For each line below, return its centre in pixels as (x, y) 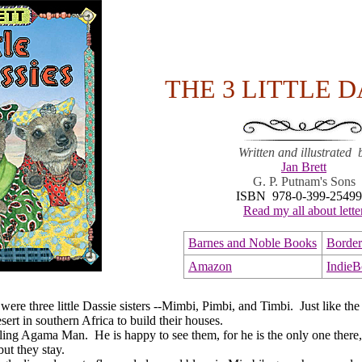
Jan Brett (304, 167)
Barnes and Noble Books (253, 243)
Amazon (210, 266)
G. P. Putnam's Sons (304, 181)
